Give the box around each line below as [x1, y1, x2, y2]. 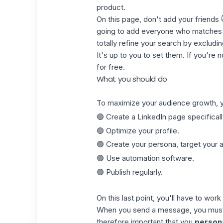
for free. [96, 62, 125, 72]
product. [96, 2, 125, 12]
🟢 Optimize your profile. [96, 125, 179, 135]
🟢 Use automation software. [96, 153, 194, 163]
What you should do [96, 74, 167, 84]
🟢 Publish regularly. [96, 167, 163, 177]
